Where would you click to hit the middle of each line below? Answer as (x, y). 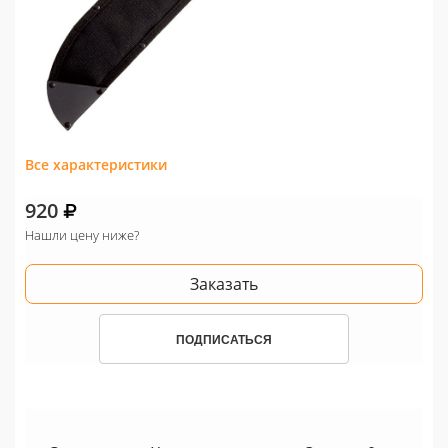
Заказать (224, 284)
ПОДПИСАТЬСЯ (224, 339)
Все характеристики (96, 165)
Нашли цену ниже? (82, 235)
